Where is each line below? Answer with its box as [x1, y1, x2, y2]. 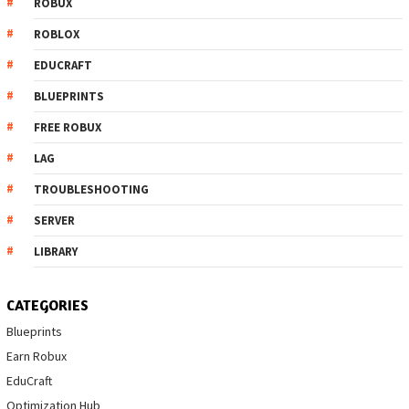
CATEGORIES [6, 296, 89, 315]
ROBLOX [34, 26, 79, 43]
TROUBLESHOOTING [34, 182, 149, 198]
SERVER [34, 213, 75, 229]
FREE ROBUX [34, 120, 101, 136]
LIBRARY [34, 244, 78, 260]
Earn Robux [6, 348, 67, 365]
